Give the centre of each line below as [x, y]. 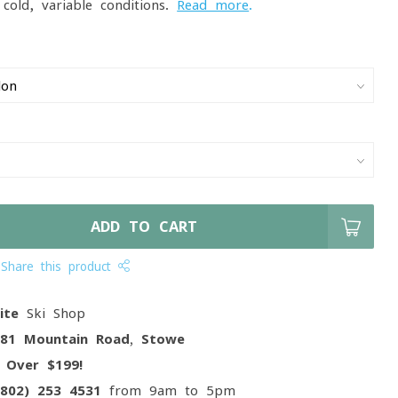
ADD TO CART [144, 227]
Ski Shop [52, 313]
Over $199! [45, 365]
